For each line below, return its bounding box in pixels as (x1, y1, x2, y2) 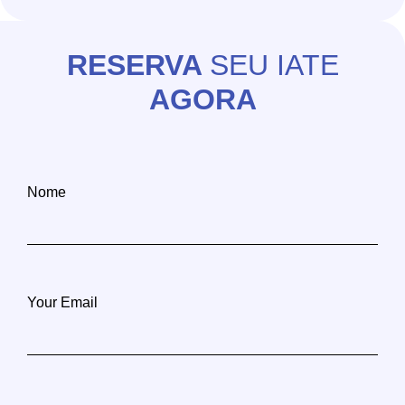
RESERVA (66, 48, 210, 81)
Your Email (27, 294, 98, 310)
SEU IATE (209, 48, 339, 81)
